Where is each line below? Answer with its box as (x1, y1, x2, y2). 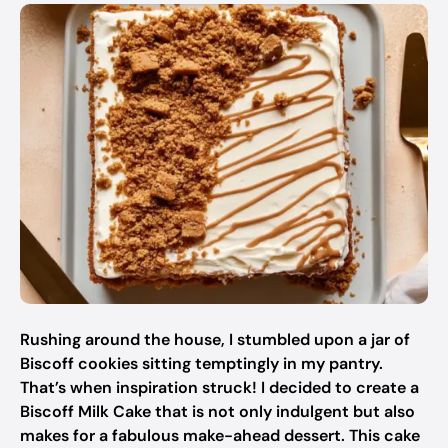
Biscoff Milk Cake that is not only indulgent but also (20, 401, 415, 422)
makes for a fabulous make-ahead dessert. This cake (20, 425, 420, 446)
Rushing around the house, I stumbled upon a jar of (20, 329, 410, 350)
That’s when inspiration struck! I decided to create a (20, 377, 419, 398)
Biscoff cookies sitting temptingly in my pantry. (20, 353, 383, 374)
